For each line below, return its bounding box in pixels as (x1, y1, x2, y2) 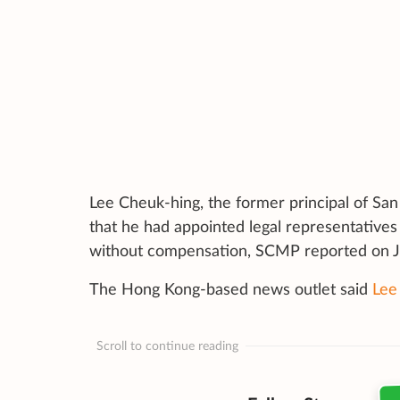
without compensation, (89, 244, 251, 261)
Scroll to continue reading (96, 339, 238, 353)
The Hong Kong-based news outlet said (89, 282, 372, 299)
